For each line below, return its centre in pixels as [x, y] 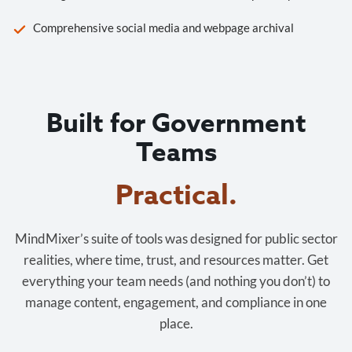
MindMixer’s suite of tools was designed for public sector [176, 239]
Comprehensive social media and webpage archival [163, 28]
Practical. [176, 196]
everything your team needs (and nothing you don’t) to [176, 281]
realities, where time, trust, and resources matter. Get [176, 260]
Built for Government [176, 125]
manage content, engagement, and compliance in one [176, 302]
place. [176, 324]
